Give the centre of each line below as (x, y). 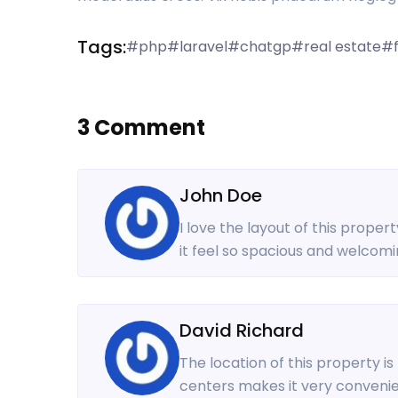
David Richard (242, 330)
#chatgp (259, 47)
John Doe (221, 195)
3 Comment (141, 127)
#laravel (197, 47)
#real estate (336, 47)
